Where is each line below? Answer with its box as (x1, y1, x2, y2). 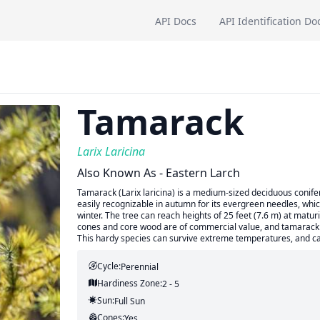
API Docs (155, 14, 196, 28)
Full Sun (114, 295, 145, 307)
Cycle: (96, 260, 121, 272)
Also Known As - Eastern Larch (76, 165, 240, 181)
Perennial (120, 261, 159, 273)
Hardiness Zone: (96, 277, 162, 289)
